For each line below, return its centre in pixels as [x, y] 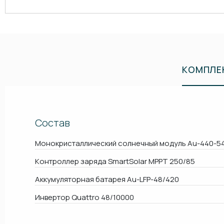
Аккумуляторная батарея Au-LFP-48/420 [107, 179]
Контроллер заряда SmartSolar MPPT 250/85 [115, 161]
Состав [52, 123]
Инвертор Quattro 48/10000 [84, 197]
